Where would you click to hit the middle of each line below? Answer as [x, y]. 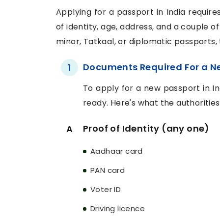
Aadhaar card [117, 151]
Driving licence [118, 209]
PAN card [108, 170]
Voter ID [106, 190]
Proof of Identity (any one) [146, 129]
